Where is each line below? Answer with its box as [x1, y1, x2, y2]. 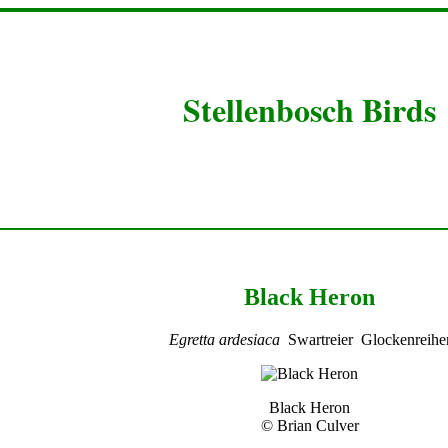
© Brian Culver [260, 416, 359, 434]
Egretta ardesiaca [168, 330, 280, 348]
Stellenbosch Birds [183, 86, 436, 133]
